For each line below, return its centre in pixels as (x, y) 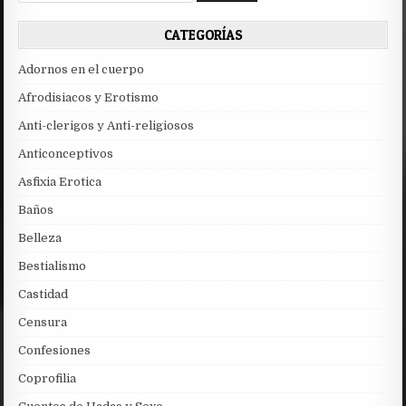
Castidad (43, 295)
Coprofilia (48, 379)
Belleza (40, 238)
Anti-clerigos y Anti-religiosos (106, 126)
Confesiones (55, 351)
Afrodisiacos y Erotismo (89, 98)
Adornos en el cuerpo (82, 70)
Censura (43, 323)
